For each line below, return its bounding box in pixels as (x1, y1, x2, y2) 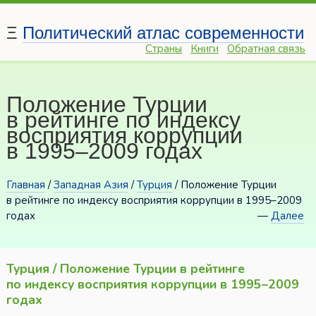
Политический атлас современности (22, 23, 304, 43)
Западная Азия (53, 178, 128, 193)
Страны (145, 42, 183, 56)
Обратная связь (227, 42, 306, 56)
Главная (6, 178, 45, 193)
